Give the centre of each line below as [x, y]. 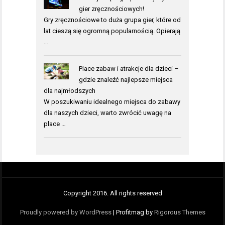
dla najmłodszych [70, 90]
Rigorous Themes [180, 212]
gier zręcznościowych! [111, 9]
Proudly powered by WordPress [66, 212]
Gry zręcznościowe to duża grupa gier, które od [112, 20]
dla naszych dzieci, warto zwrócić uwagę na [107, 113]
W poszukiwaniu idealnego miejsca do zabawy [112, 101]
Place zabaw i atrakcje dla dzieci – [129, 68]
